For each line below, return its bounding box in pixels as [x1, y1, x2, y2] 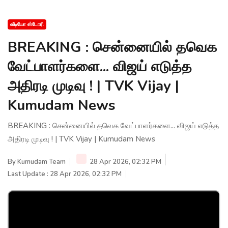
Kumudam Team [17, 157, 66, 166]
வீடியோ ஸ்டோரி [10, 20, 44, 28]
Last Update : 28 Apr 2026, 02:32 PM [8, 169, 122, 179]
